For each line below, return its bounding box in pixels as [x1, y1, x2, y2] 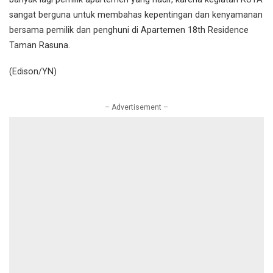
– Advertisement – [105, 102, 168, 112]
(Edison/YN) [9, 66, 57, 77]
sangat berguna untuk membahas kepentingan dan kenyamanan [9, 10, 263, 21]
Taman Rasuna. [9, 40, 70, 51]
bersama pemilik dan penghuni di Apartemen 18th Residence [9, 25, 249, 36]
